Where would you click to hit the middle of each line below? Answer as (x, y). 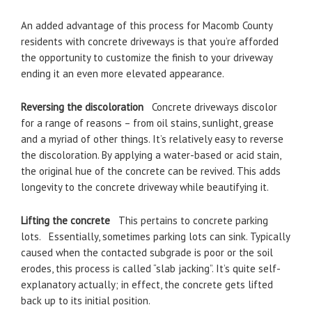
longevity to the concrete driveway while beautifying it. (145, 187)
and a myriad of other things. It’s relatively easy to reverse (152, 139)
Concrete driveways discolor (213, 107)
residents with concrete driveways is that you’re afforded (150, 41)
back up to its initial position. (86, 301)
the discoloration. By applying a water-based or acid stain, (151, 155)
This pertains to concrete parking (190, 220)
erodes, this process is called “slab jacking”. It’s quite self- (151, 268)
